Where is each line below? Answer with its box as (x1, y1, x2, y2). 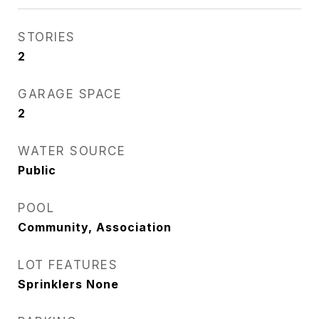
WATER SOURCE (18, 144, 125, 158)
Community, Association (18, 220, 172, 234)
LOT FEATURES (18, 258, 117, 272)
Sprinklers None (18, 277, 119, 291)
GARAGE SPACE (18, 87, 122, 101)
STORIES (18, 30, 75, 44)
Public (18, 163, 56, 177)
